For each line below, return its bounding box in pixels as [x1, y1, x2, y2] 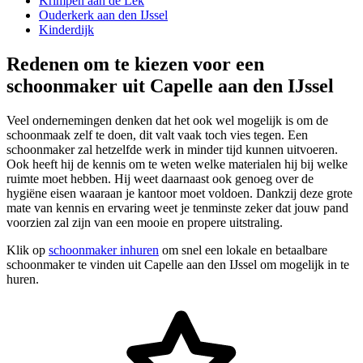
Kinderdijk [39, 23, 94, 36]
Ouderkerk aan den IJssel [39, 8, 168, 22]
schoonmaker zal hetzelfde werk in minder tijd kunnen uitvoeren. [6, 142, 338, 156]
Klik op [6, 242, 49, 257]
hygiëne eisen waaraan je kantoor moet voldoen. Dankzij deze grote [6, 186, 352, 200]
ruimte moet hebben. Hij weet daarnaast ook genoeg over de [6, 171, 314, 186]
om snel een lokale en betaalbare [159, 242, 327, 257]
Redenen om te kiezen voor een [6, 53, 264, 75]
